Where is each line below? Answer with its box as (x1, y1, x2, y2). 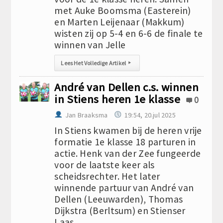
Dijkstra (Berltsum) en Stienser (54, 205, 186, 217)
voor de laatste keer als (54, 159, 155, 171)
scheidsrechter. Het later (54, 170, 160, 182)
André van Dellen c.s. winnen (54, 80, 199, 94)
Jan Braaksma (65, 111, 108, 119)
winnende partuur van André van (54, 182, 194, 194)
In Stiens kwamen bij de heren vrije (54, 124, 202, 136)
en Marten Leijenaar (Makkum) (54, 16, 185, 28)
